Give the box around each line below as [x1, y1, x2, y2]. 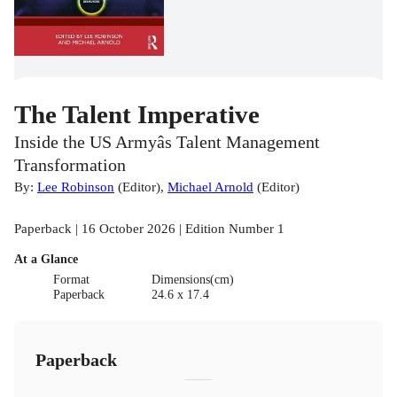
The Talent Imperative [14, 100, 260, 129]
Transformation [14, 156, 126, 175]
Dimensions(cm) [151, 273, 234, 287]
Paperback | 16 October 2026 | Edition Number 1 [14, 221, 284, 237]
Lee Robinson [37, 179, 114, 195]
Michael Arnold [167, 179, 253, 195]
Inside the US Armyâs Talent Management [14, 133, 320, 152]
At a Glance [14, 253, 78, 267]
